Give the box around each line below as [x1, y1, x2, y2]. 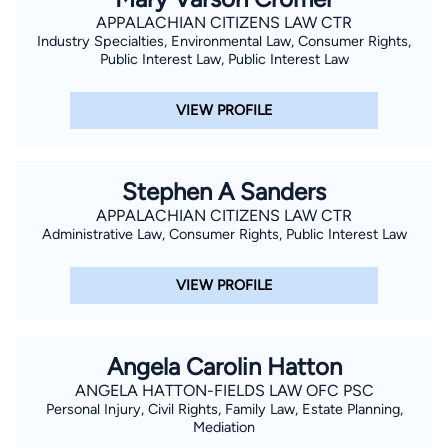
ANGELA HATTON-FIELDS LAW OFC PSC [74, 380, 374, 400]
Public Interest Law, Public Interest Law [99, 49, 349, 68]
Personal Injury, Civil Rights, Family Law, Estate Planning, [45, 399, 403, 418]
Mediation [193, 417, 255, 436]
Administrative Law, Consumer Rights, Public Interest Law [41, 224, 407, 243]
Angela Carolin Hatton [106, 351, 342, 381]
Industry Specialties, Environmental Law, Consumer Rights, [37, 31, 411, 50]
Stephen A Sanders [122, 176, 326, 206]
